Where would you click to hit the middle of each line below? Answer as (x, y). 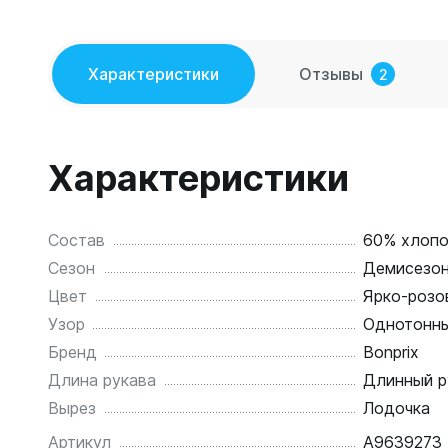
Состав (76, 240)
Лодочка (396, 408)
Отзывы (331, 74)
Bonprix (390, 352)
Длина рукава (102, 380)
